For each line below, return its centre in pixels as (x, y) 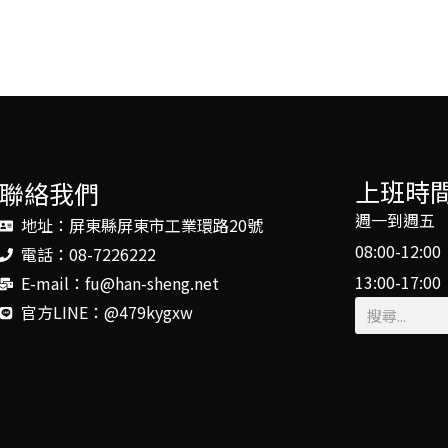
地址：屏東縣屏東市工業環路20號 (142, 225)
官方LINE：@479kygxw (107, 312)
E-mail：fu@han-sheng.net (120, 283)
